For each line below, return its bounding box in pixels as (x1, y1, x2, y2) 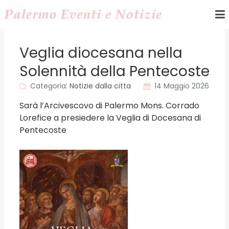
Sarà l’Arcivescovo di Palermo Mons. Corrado (19, 100, 199, 111)
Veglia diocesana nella (19, 43, 182, 63)
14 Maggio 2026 (154, 81, 209, 91)
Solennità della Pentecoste (19, 61, 210, 81)
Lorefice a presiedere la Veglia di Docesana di (19, 112, 201, 124)
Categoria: (30, 81, 67, 91)
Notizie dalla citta (70, 81, 131, 91)
